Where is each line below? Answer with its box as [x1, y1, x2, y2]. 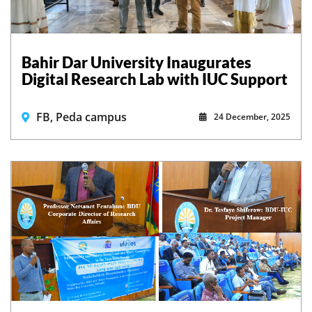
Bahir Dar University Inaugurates [22, 52, 251, 72]
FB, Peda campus [36, 109, 127, 125]
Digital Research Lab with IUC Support [22, 69, 288, 88]
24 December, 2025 [214, 110, 290, 123]
